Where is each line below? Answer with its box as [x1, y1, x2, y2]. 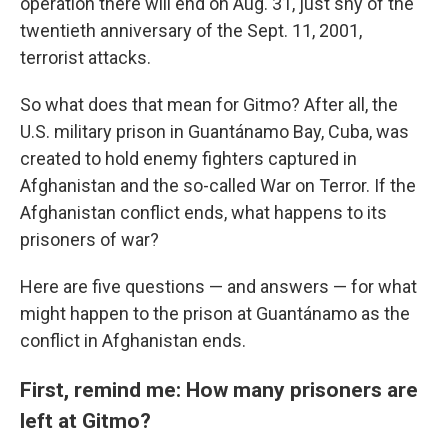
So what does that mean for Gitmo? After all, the [20, 94, 398, 116]
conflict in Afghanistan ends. [20, 330, 246, 352]
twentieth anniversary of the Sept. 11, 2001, [20, 20, 362, 42]
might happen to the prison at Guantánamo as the [20, 303, 410, 325]
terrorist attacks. [20, 47, 151, 69]
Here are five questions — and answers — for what [20, 276, 417, 298]
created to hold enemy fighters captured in [20, 148, 357, 170]
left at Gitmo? [20, 408, 151, 434]
